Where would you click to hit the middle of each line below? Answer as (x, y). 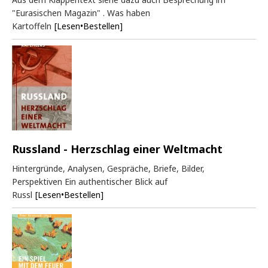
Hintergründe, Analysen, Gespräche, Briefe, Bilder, (108, 168)
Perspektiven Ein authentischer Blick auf (90, 181)
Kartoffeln (32, 26)
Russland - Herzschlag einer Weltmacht (117, 149)
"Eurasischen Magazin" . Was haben (81, 13)
